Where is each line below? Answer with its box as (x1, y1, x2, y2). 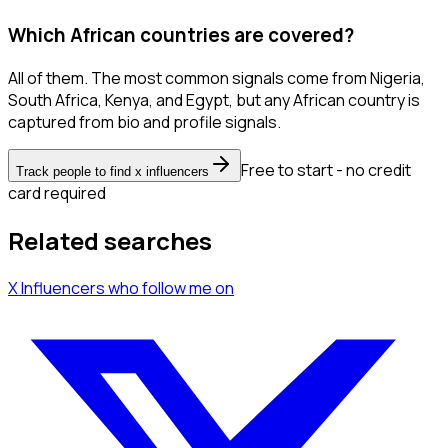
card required (8, 182, 106, 205)
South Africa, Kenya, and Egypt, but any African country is (8, 89, 420, 112)
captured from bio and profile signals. (8, 111, 281, 134)
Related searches (8, 224, 212, 258)
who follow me (108, 276, 212, 299)
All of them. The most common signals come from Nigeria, (8, 67, 425, 90)
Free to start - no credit (241, 159, 411, 182)
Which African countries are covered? (8, 22, 354, 49)
